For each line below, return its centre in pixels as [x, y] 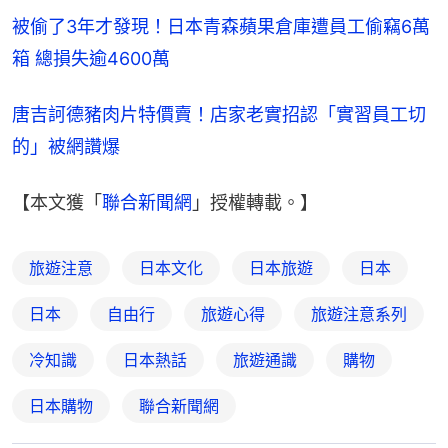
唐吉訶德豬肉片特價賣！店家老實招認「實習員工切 [219, 115]
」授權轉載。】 [255, 203]
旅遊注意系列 [359, 314]
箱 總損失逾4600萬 [91, 59]
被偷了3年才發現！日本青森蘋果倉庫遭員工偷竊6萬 [221, 27]
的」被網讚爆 [66, 147]
